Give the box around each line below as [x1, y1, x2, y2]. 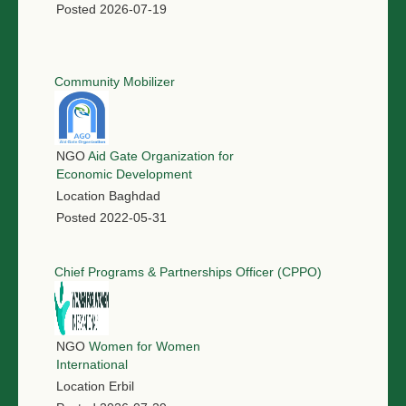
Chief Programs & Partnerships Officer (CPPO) [54, 265, 322, 280]
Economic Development [56, 167, 192, 182]
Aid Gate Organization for [88, 149, 234, 164]
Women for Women [89, 339, 200, 354]
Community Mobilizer [54, 74, 175, 90]
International [56, 357, 128, 372]
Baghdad [109, 188, 160, 204]
